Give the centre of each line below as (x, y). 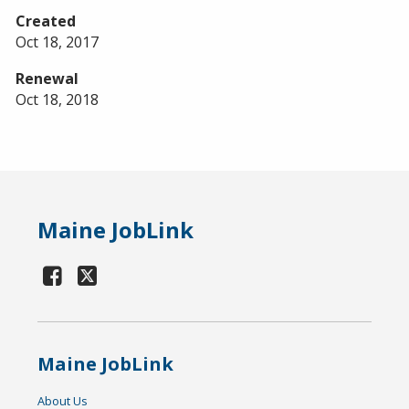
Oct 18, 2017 (57, 42)
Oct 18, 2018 (57, 99)
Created (46, 21)
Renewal (47, 78)
